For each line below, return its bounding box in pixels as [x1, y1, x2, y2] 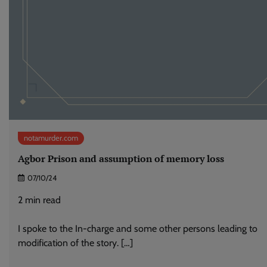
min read [25, 194, 61, 206]
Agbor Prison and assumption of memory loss [18, 152, 224, 166]
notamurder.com [24, 133, 78, 143]
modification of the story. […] [18, 237, 133, 249]
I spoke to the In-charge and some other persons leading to [18, 222, 257, 234]
